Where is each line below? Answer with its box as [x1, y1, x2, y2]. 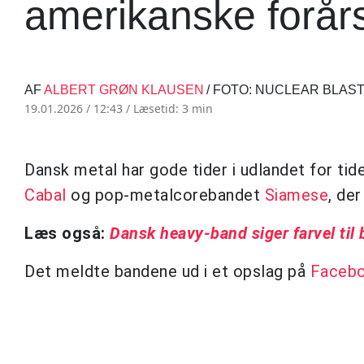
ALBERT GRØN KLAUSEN [44, 82, 204, 97]
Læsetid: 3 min [133, 100, 213, 116]
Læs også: [24, 223, 110, 243]
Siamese [264, 184, 328, 205]
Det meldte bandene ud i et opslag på [24, 261, 310, 281]
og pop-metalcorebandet [66, 184, 265, 205]
